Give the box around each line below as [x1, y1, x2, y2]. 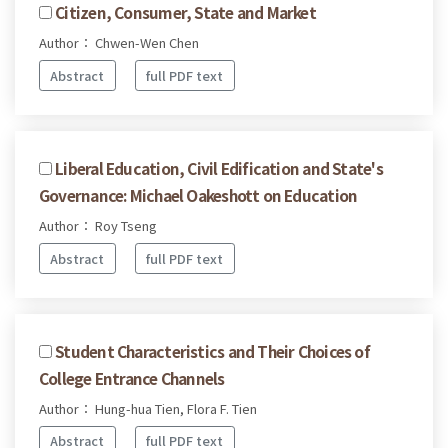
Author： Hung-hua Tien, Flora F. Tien [39, 398, 257, 418]
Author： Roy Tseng [39, 215, 157, 235]
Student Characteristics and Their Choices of [55, 339, 370, 362]
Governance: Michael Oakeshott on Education [39, 183, 358, 206]
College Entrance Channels [39, 366, 225, 389]
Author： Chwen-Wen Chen [39, 33, 199, 53]
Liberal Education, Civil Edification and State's [55, 156, 383, 179]
